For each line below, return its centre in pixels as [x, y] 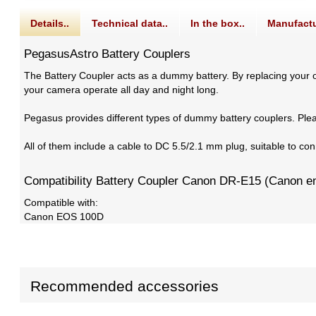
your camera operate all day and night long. [122, 90]
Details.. [50, 24]
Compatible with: [61, 203]
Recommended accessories [125, 286]
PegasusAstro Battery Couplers [108, 54]
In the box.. [218, 24]
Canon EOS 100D [64, 217]
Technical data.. [130, 24]
